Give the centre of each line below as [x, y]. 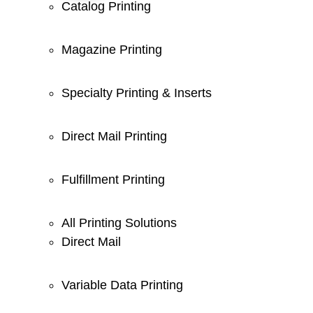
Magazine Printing [112, 50]
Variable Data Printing [122, 285]
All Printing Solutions [119, 223]
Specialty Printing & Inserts [137, 93]
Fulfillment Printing [113, 180]
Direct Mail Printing [114, 136]
